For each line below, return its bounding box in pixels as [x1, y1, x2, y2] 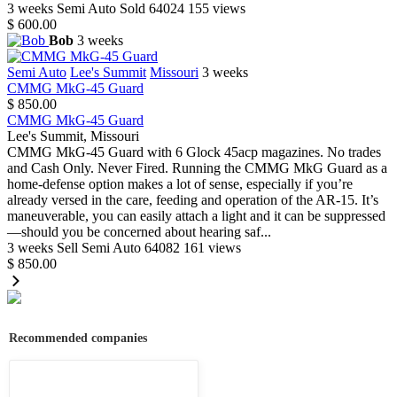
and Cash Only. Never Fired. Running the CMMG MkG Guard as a [7, 160, 387, 176]
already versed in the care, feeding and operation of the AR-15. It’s [7, 192, 378, 208]
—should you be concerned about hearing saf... [7, 224, 271, 240]
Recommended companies [9, 331, 148, 346]
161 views [183, 240, 241, 256]
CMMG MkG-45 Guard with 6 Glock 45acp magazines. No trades [7, 144, 381, 160]
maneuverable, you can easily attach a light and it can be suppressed [7, 208, 385, 224]
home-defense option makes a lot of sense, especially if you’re [7, 176, 353, 192]
